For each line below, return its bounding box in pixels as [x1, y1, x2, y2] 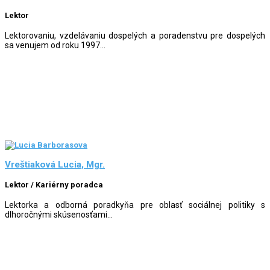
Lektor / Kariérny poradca [5, 180, 103, 190]
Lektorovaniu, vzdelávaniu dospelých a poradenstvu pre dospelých [5, 30, 265, 40]
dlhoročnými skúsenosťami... [5, 209, 113, 219]
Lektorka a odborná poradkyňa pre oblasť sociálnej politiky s [5, 199, 265, 210]
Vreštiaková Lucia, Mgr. [5, 159, 105, 171]
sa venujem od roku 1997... [5, 40, 105, 50]
